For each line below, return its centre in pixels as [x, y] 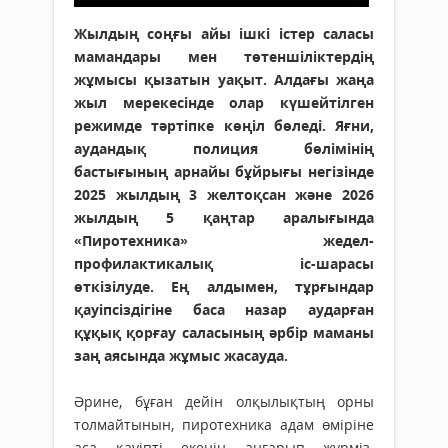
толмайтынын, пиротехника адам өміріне [224, 425]
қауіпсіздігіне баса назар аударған [224, 310]
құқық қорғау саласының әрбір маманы [224, 333]
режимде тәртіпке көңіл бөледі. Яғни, [224, 126]
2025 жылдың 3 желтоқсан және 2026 [224, 195]
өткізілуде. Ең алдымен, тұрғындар [224, 287]
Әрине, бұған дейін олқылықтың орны [224, 402]
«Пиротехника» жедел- [224, 241]
